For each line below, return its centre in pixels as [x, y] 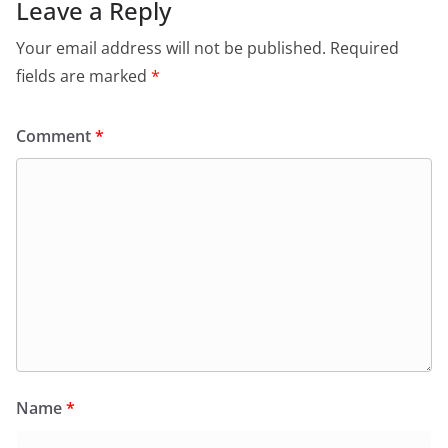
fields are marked [83, 75]
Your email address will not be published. [171, 47]
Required [364, 47]
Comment [55, 135]
